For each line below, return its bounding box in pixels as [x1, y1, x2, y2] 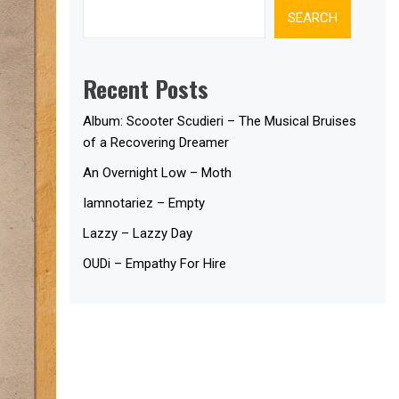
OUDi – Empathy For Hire [83, 255, 227, 272]
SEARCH [288, 10, 338, 26]
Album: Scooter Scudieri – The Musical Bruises [83, 112, 357, 129]
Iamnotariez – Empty [83, 194, 206, 211]
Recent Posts [83, 70, 209, 106]
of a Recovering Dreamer [83, 134, 230, 151]
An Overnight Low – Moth [83, 164, 232, 181]
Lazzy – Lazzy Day [83, 224, 193, 241]
